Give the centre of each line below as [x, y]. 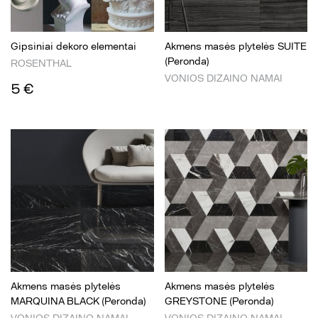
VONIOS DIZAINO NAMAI [223, 78]
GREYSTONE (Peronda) [219, 301]
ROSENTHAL [41, 63]
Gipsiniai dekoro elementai [73, 46]
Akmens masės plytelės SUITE [235, 46]
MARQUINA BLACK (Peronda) [78, 301]
